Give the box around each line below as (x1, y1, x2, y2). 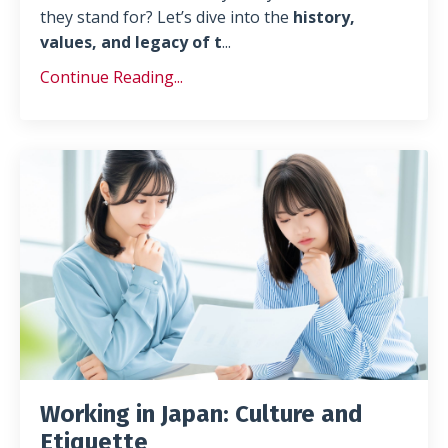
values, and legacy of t (40, 31, 222, 54)
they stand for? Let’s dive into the (40, 6, 293, 29)
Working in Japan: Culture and (40, 399, 363, 428)
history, (293, 6, 355, 29)
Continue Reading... (40, 66, 183, 89)
